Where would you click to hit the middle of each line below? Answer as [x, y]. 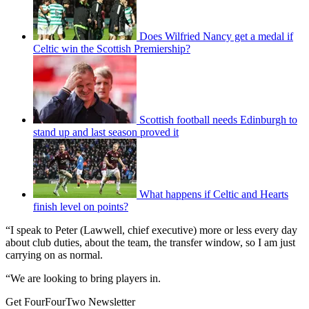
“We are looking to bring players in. [83, 278]
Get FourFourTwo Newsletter [70, 301]
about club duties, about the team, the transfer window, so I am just [150, 242]
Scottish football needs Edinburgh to [218, 119]
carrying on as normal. [54, 255]
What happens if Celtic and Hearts [214, 194]
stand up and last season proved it [106, 132]
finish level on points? [81, 206]
